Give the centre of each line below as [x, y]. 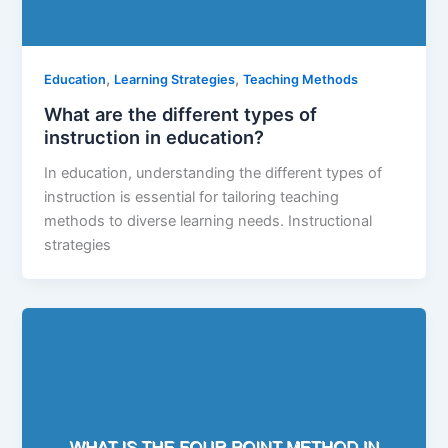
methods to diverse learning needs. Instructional [208, 220]
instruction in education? [154, 137]
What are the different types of [181, 114]
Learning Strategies [175, 80]
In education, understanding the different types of [213, 172]
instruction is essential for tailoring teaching [192, 196]
